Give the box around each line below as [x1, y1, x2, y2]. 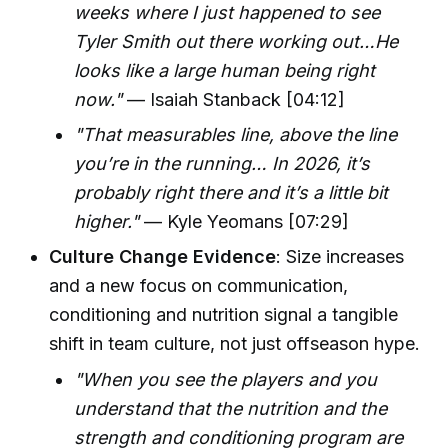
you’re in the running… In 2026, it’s [74, 152, 371, 174]
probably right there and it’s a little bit [74, 181, 389, 203]
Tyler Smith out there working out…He [74, 30, 399, 52]
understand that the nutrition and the [74, 398, 388, 420]
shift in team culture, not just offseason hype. [49, 333, 421, 355]
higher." [74, 210, 140, 232]
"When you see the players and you [74, 369, 378, 391]
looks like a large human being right [74, 59, 376, 81]
